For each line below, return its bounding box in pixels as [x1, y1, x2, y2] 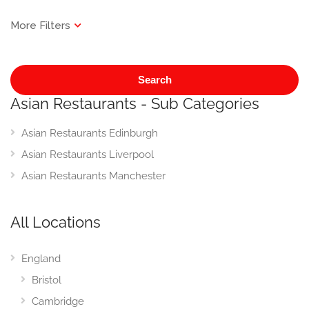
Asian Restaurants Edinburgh [21, 127, 158, 139]
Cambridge [32, 295, 84, 308]
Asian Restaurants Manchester [21, 170, 166, 182]
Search [137, 74, 172, 86]
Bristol [32, 274, 61, 286]
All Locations [10, 213, 101, 231]
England [21, 252, 61, 265]
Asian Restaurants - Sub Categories [10, 94, 259, 112]
